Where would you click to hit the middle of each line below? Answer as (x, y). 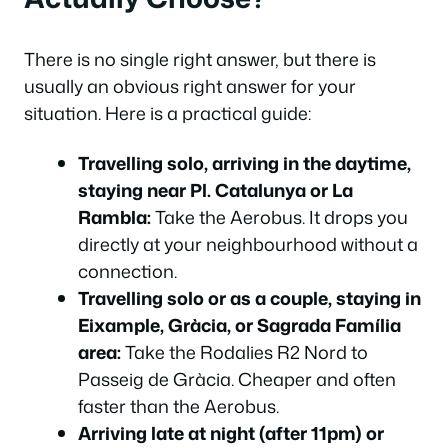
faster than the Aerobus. (178, 405)
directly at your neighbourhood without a (248, 243)
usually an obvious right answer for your (190, 86)
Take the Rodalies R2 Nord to (244, 351)
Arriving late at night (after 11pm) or (231, 432)
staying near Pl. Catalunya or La (215, 189)
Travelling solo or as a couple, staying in (249, 297)
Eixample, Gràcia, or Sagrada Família (239, 324)
